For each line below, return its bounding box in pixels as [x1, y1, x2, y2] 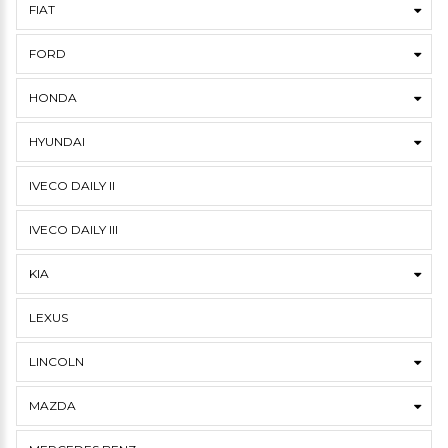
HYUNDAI [29, 134, 85, 149]
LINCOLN [29, 354, 84, 369]
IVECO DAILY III [29, 222, 118, 237]
